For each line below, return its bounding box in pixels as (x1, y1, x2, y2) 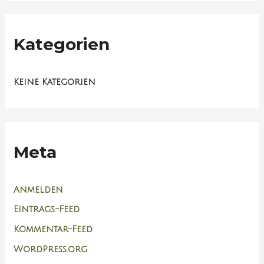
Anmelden (14, 184, 64, 194)
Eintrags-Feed (14, 204, 80, 214)
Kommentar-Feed (14, 225, 93, 234)
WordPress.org (14, 244, 88, 254)
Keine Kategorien (14, 77, 96, 87)
